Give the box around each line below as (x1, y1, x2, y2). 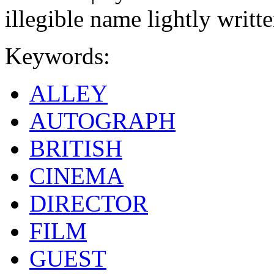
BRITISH (29, 135, 122, 161)
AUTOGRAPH (29, 107, 176, 134)
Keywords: (5, 42, 110, 69)
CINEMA (29, 162, 124, 189)
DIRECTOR (29, 190, 148, 217)
